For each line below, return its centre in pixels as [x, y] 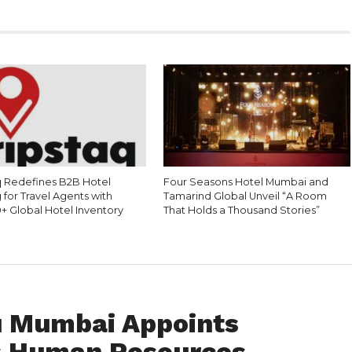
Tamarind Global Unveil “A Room [246, 196]
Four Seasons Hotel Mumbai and [246, 182]
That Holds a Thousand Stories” [242, 211]
